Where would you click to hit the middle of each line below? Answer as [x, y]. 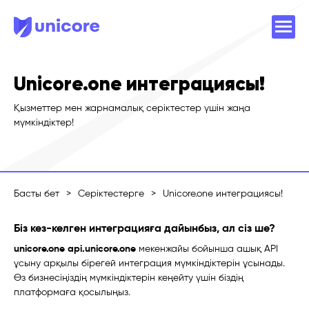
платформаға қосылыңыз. [72, 292]
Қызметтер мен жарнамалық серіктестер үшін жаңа [132, 108]
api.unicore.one [102, 249]
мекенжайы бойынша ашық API [207, 249]
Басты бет [37, 193]
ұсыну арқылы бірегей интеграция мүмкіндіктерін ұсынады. [149, 263]
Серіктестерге [111, 193]
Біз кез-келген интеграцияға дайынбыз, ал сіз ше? [144, 228]
